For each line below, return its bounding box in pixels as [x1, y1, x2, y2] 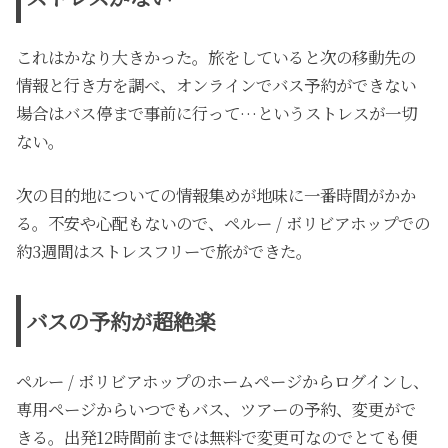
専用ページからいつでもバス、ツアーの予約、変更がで [16, 397, 417, 422]
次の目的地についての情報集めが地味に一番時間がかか [16, 183, 417, 208]
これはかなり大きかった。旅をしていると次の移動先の [16, 44, 417, 69]
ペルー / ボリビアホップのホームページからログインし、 [16, 369, 430, 394]
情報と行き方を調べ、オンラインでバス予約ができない [16, 72, 417, 97]
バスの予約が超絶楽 [26, 305, 216, 337]
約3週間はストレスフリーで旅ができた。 [16, 239, 313, 264]
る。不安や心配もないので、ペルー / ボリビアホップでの [16, 211, 431, 236]
